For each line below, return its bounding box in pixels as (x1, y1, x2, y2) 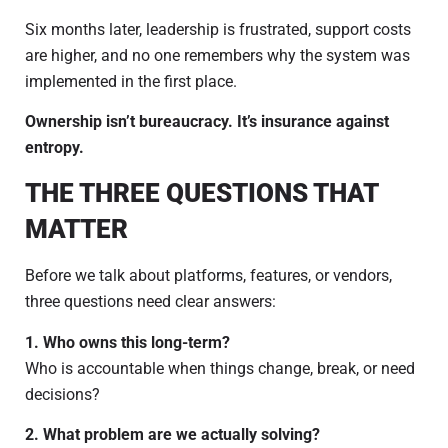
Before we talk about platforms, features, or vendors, (25, 266, 392, 286)
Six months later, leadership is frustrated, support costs (25, 19, 411, 39)
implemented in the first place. (25, 71, 237, 91)
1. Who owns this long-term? (25, 332, 230, 352)
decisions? (25, 384, 100, 404)
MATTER (25, 214, 128, 245)
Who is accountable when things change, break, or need (25, 358, 415, 378)
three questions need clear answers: (25, 292, 276, 312)
